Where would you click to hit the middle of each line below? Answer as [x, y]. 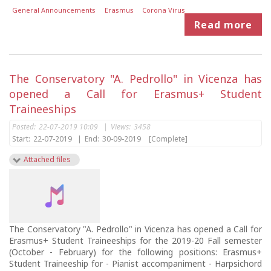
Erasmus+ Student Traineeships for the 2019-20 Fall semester [135, 241]
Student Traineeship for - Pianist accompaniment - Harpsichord [135, 264]
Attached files [47, 160]
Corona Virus [164, 10]
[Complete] [168, 139]
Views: [121, 127]
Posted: [24, 127]
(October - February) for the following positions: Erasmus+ [135, 252]
